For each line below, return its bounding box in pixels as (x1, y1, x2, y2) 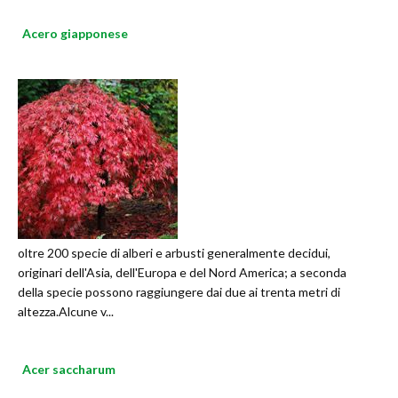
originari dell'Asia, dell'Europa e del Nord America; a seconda (18, 265, 346, 281)
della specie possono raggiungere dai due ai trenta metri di (18, 284, 340, 300)
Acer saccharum (22, 362, 115, 378)
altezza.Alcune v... (18, 304, 114, 320)
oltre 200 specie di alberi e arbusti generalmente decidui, (18, 245, 330, 261)
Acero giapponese (22, 26, 128, 42)
